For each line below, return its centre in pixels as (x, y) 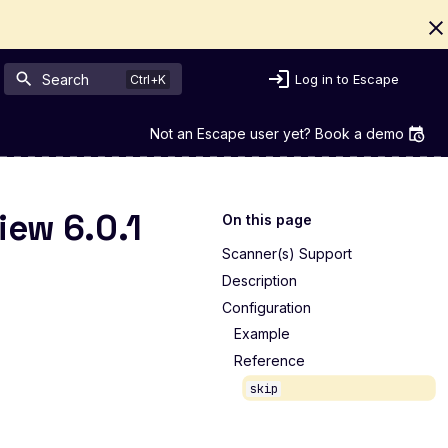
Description (259, 280)
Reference (269, 360)
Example (262, 334)
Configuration (266, 307)
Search (65, 79)
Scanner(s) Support (287, 253)
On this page (267, 219)
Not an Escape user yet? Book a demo (277, 133)
